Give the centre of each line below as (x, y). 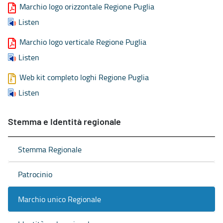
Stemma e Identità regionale (64, 122)
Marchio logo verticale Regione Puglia (83, 42)
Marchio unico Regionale (59, 199)
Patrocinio (35, 174)
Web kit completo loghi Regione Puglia (84, 77)
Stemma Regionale (50, 149)
